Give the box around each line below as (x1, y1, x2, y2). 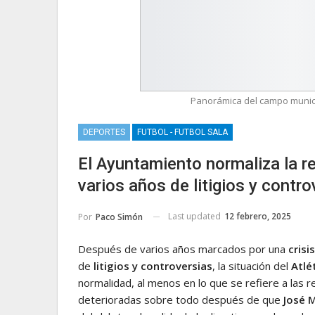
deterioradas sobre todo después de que (78, 292, 283, 307)
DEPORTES (83, 127, 125, 137)
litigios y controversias (94, 258, 212, 273)
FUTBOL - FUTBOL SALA (137, 127, 228, 137)
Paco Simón (96, 210, 143, 223)
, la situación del (212, 258, 291, 273)
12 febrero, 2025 (224, 210, 291, 222)
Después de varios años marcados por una (78, 241, 288, 256)
